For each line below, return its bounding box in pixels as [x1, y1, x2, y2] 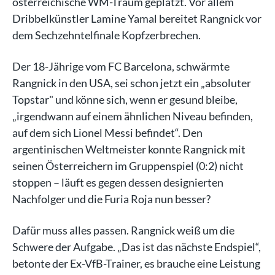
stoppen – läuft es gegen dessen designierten [12, 176, 223, 189]
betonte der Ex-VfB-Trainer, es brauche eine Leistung [12, 257, 260, 270]
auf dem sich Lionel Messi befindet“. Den [12, 126, 203, 139]
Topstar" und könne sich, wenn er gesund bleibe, [12, 93, 238, 106]
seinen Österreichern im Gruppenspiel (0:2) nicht [12, 159, 244, 172]
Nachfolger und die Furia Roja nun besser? [12, 192, 211, 206]
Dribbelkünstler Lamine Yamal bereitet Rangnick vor [12, 12, 261, 25]
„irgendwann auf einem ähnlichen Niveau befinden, [12, 109, 253, 123]
